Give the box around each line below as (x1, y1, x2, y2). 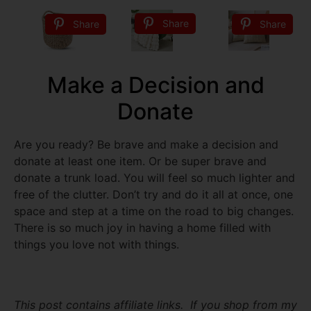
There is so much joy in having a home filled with (14, 221, 271, 235)
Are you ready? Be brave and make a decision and (14, 137, 278, 152)
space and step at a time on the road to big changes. (14, 204, 294, 219)
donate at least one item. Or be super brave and (14, 154, 267, 169)
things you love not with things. (14, 237, 179, 252)
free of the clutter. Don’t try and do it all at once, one (14, 187, 293, 202)
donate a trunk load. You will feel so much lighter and (14, 171, 295, 185)
